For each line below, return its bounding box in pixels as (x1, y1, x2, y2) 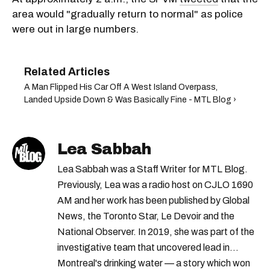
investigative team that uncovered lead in (57, 242, 230, 253)
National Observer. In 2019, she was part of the (57, 227, 254, 237)
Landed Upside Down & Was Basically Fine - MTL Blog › (24, 95, 236, 105)
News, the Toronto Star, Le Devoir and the (57, 211, 234, 222)
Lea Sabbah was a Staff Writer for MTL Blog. (57, 164, 248, 175)
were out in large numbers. (12, 24, 141, 36)
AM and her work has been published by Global (57, 195, 250, 206)
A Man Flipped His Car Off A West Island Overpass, (24, 83, 218, 92)
